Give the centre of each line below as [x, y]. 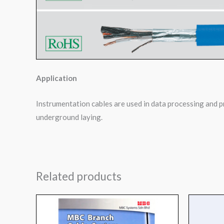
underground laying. [69, 117]
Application [56, 78]
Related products [79, 176]
